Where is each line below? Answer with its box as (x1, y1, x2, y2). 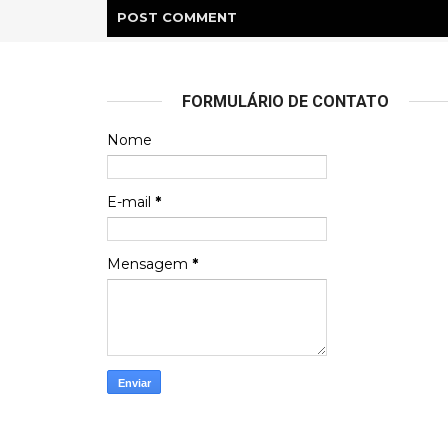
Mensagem (107, 255, 192, 273)
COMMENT (162, 9, 237, 25)
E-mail (107, 193, 155, 211)
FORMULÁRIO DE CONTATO (182, 92, 390, 111)
